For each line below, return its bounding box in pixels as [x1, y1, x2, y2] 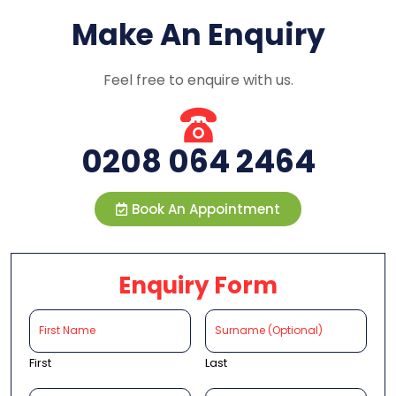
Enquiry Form [118, 269, 278, 301]
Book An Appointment [132, 199, 280, 218]
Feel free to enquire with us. [103, 69, 293, 90]
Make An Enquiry [71, 13, 325, 56]
